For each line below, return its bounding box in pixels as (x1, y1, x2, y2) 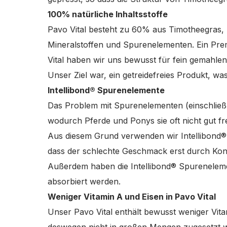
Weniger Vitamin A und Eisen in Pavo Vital (47, 192, 216, 202)
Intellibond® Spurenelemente (47, 85, 165, 95)
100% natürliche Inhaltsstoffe (47, 9, 168, 19)
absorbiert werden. (47, 176, 121, 186)
